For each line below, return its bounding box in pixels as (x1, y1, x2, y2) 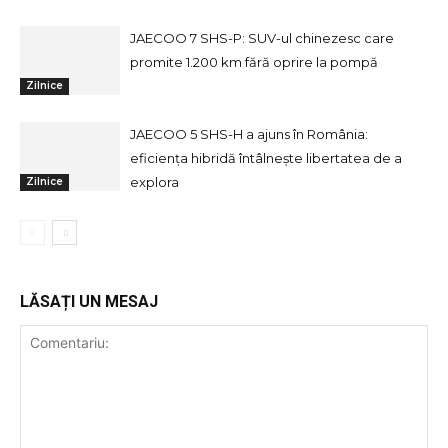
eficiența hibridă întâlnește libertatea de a (130, 150, 402, 166)
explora (130, 174, 179, 190)
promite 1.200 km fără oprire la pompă (130, 54, 378, 70)
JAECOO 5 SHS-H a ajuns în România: (130, 126, 368, 142)
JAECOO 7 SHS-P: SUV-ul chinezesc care (130, 30, 394, 46)
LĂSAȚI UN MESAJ (20, 292, 158, 311)
